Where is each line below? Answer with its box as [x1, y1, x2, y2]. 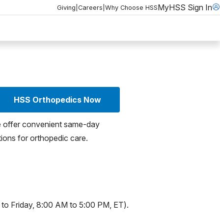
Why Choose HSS [105, 3, 158, 11]
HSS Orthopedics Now [14, 94, 101, 105]
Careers [78, 3, 103, 11]
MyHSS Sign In [158, 2, 212, 12]
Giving [57, 3, 76, 11]
